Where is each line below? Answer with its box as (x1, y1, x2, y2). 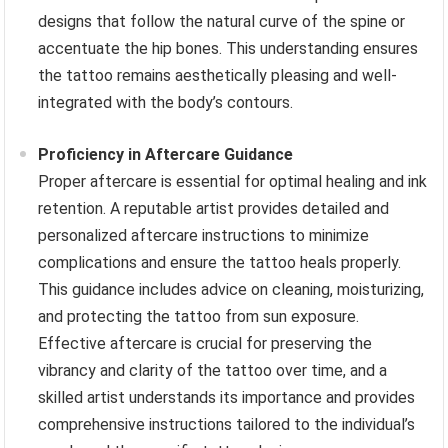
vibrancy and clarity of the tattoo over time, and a (38, 361, 388, 381)
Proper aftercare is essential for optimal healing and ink (38, 172, 428, 192)
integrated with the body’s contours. (38, 93, 294, 113)
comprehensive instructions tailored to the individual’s (38, 415, 416, 435)
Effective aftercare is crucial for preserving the (38, 334, 373, 354)
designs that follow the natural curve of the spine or (38, 12, 406, 32)
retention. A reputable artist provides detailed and (38, 199, 390, 219)
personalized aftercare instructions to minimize (38, 226, 370, 246)
